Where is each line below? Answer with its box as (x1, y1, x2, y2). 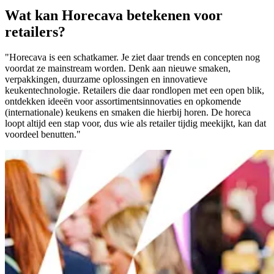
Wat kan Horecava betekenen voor (5, 7, 223, 23)
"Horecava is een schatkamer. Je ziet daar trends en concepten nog (5, 52, 260, 63)
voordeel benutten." (5, 129, 81, 140)
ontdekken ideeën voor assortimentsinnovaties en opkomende (5, 96, 241, 107)
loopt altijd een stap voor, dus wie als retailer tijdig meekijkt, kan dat (5, 118, 266, 129)
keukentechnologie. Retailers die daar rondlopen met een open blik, (5, 85, 264, 96)
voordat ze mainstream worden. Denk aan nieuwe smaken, (5, 63, 231, 74)
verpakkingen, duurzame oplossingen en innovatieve (5, 74, 207, 85)
